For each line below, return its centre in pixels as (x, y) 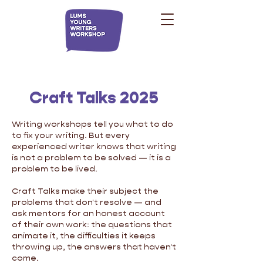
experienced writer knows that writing (94, 146)
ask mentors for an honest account (88, 213)
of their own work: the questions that (92, 224)
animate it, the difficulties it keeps (84, 235)
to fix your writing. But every (71, 135)
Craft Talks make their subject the (85, 191)
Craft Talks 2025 (94, 98)
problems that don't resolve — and (87, 202)
